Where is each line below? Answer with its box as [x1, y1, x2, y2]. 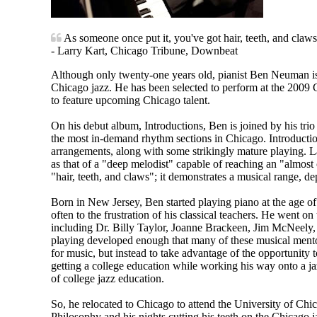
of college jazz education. [51, 272, 164, 284]
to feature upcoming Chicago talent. [51, 93, 210, 106]
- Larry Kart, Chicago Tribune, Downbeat [51, 44, 238, 57]
